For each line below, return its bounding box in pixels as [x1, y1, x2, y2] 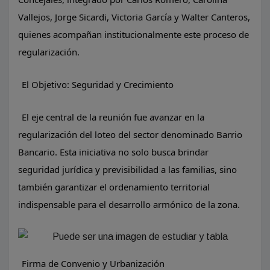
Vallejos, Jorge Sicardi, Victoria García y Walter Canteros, [18, 11, 250, 23]
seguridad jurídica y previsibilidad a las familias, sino [18, 163, 237, 175]
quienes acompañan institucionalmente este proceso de [18, 28, 249, 40]
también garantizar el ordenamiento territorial [18, 181, 210, 193]
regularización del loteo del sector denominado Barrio [18, 128, 242, 140]
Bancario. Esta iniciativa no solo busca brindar [18, 146, 209, 158]
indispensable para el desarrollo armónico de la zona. [18, 198, 240, 210]
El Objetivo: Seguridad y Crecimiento [22, 78, 174, 90]
